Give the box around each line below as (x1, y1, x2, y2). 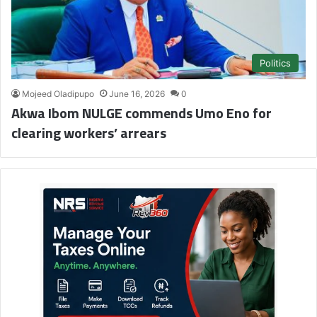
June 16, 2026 (109, 88, 165, 100)
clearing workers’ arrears (11, 122, 166, 144)
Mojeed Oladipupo (22, 88, 94, 100)
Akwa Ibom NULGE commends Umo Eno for (11, 102, 272, 125)
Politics (260, 57, 291, 69)
